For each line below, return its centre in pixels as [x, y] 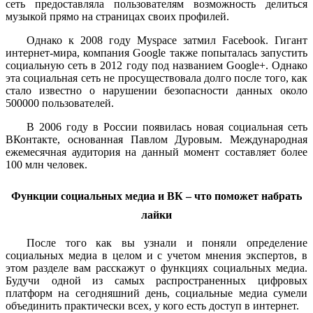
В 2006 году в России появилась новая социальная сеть [167, 127]
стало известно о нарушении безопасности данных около [156, 91]
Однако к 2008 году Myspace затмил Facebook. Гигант [167, 41]
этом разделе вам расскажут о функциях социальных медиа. [156, 268]
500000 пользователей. [60, 103]
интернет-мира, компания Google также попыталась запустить [156, 53]
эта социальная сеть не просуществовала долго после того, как [156, 78]
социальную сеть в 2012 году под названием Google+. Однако [156, 66]
